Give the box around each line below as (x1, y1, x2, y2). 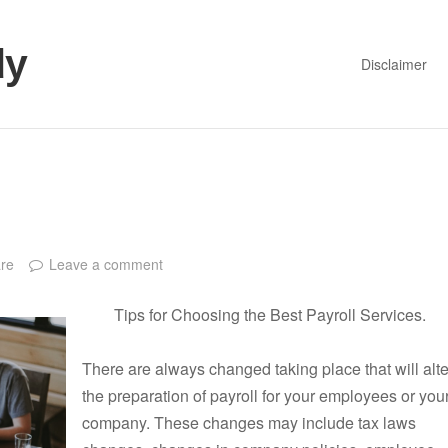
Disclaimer (360, 53, 427, 74)
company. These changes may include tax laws (82, 411, 416, 435)
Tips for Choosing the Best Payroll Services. (114, 303, 426, 327)
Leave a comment (49, 253, 164, 274)
